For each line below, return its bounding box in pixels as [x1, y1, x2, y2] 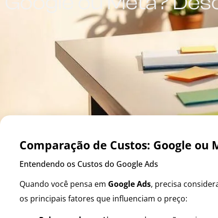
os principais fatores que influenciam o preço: [19, 193, 187, 204]
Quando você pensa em [19, 179, 108, 189]
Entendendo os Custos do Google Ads [19, 159, 158, 169]
